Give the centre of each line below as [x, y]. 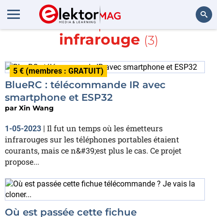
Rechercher [190, 41]
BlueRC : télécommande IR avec [85, 85]
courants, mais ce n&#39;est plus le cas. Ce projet [93, 150]
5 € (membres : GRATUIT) [58, 71]
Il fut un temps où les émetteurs [105, 128]
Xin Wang [36, 108]
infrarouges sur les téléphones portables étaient [92, 139]
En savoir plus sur [93, 23]
